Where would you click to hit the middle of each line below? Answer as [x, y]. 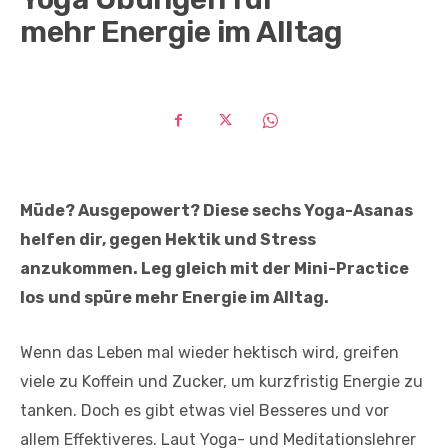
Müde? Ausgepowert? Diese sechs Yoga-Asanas [216, 211]
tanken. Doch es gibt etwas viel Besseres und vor [204, 411]
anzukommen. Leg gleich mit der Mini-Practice [214, 269]
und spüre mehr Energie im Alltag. [188, 298]
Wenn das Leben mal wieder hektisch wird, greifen [209, 353]
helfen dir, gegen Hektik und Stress [168, 240]
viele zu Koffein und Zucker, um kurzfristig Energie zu [221, 382]
